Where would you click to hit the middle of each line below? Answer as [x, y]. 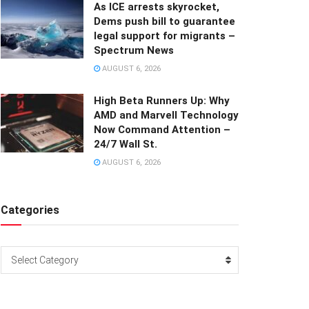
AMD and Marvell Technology [166, 115]
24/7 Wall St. [126, 144]
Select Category [45, 260]
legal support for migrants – [165, 36]
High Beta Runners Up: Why [162, 100]
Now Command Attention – [162, 129]
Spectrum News [134, 50]
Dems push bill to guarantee [165, 21]
